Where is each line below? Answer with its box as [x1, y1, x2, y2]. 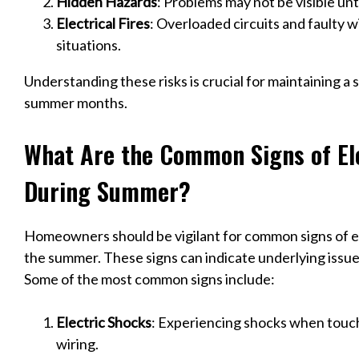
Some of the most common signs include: [24, 270, 275, 288]
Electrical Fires [56, 14, 150, 32]
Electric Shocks [56, 313, 151, 332]
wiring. [56, 335, 99, 353]
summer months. [24, 93, 127, 111]
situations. [56, 35, 121, 54]
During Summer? [24, 171, 191, 209]
